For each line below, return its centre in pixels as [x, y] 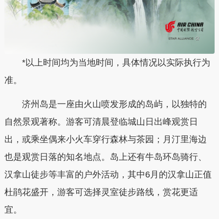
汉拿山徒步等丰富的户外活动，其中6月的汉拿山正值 [108, 175]
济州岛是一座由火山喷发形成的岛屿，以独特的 [105, 104]
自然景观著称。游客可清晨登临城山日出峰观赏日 [101, 122]
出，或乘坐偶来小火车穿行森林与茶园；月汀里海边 [105, 140]
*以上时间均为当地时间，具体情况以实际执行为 [116, 62]
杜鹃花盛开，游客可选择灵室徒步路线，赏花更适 [101, 192]
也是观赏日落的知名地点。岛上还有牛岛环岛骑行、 [105, 157]
